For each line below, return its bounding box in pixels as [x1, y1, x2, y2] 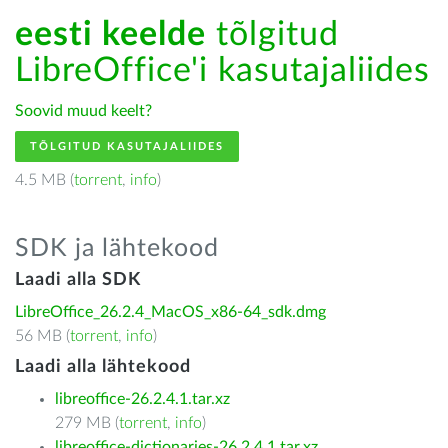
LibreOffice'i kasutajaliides [15, 54, 430, 88]
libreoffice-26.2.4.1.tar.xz [55, 391, 230, 407]
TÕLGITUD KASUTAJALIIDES [30, 141, 224, 152]
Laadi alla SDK [15, 271, 141, 289]
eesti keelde [15, 18, 206, 52]
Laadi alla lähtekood [15, 358, 191, 376]
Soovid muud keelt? [15, 103, 152, 119]
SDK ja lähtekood [15, 236, 219, 261]
